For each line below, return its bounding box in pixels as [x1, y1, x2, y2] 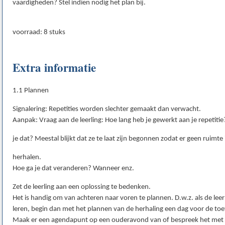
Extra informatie [13, 58, 96, 76]
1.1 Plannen [13, 87, 49, 95]
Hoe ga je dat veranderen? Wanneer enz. [13, 165, 134, 173]
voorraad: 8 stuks [13, 29, 65, 37]
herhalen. [13, 154, 41, 162]
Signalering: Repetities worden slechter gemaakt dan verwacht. [13, 105, 201, 114]
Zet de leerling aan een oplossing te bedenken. [13, 183, 151, 191]
